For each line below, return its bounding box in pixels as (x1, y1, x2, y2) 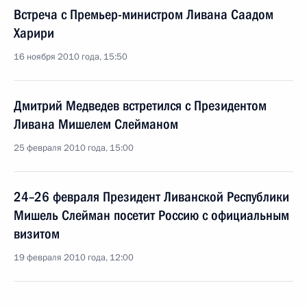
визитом (14, 225, 60, 242)
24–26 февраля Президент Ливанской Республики (14, 188, 289, 205)
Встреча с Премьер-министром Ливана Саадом (14, 6, 273, 23)
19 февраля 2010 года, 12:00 (14, 251, 134, 264)
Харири (14, 25, 54, 41)
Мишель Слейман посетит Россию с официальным (14, 207, 289, 223)
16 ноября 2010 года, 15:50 (14, 51, 127, 63)
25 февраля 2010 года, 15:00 (14, 142, 134, 154)
